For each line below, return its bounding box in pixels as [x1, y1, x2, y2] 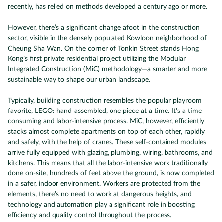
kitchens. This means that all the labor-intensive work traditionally [8, 160, 208, 166]
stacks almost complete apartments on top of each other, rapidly [8, 128, 205, 135]
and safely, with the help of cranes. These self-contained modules [8, 139, 206, 146]
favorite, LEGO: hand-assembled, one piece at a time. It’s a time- [8, 108, 204, 114]
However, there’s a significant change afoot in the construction [8, 24, 200, 31]
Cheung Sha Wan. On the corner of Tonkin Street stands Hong [8, 45, 199, 52]
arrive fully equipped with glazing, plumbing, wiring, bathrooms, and [8, 149, 213, 156]
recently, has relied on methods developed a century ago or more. [8, 3, 207, 10]
